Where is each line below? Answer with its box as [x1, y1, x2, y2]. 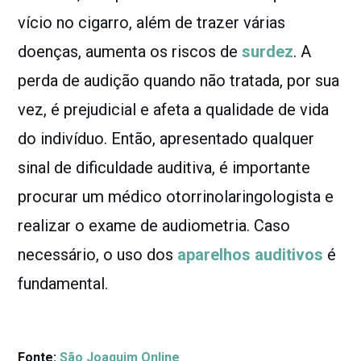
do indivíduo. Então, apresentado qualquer [18, 128, 315, 148]
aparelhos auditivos [177, 244, 324, 264]
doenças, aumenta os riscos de [18, 41, 243, 61]
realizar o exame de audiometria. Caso [18, 215, 291, 235]
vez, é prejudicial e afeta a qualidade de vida [18, 99, 330, 119]
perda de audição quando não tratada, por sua [18, 70, 340, 90]
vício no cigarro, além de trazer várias [18, 12, 286, 32]
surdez [242, 41, 294, 61]
